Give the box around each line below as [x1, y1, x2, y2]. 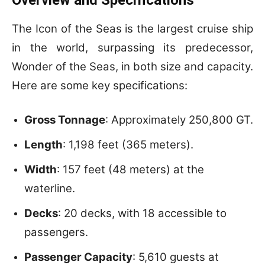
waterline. [24, 181, 75, 195]
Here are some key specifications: [12, 78, 188, 92]
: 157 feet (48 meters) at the [57, 162, 204, 176]
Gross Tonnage [24, 112, 105, 127]
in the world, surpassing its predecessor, [12, 40, 253, 54]
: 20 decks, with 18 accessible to [58, 206, 227, 220]
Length [24, 137, 63, 151]
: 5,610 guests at [132, 250, 219, 264]
